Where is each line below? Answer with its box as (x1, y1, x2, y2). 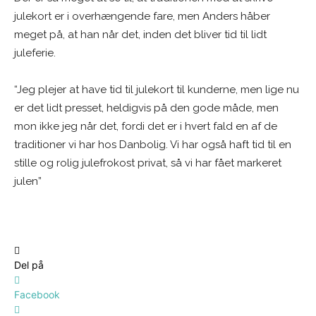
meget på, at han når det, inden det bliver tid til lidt (14, 28, 267, 42)
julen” (14, 175, 42, 188)
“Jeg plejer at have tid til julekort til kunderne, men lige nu (14, 83, 299, 97)
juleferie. (14, 47, 56, 60)
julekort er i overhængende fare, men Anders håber (14, 10, 270, 23)
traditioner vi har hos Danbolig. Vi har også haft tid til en (14, 138, 291, 152)
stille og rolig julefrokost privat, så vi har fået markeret (14, 157, 281, 170)
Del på (14, 259, 44, 272)
